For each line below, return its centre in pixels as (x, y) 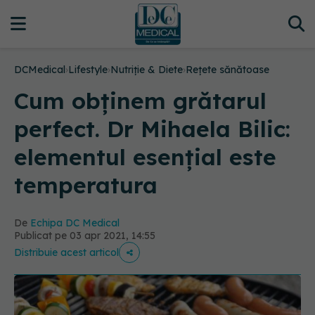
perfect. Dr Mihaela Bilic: (152, 129)
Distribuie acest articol (66, 252)
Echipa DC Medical (75, 223)
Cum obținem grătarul (140, 101)
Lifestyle (88, 70)
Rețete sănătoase (227, 70)
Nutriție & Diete (147, 70)
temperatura (86, 185)
